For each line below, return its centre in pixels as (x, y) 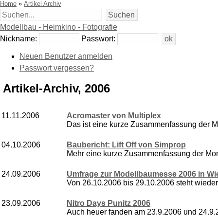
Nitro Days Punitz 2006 (109, 203)
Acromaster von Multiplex (114, 116)
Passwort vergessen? (57, 68)
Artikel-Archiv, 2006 (56, 89)
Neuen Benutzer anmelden (66, 56)
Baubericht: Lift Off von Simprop (126, 145)
